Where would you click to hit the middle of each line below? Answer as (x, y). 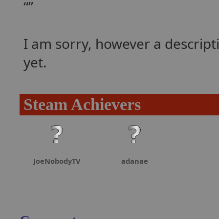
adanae (134, 161)
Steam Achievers (82, 104)
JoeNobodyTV (57, 161)
